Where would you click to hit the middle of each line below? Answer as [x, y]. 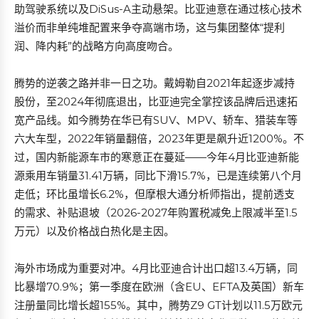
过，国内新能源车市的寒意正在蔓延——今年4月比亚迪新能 [157, 157]
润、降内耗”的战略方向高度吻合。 [96, 46]
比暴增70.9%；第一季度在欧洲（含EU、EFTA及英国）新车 [159, 287]
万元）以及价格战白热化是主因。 [94, 231]
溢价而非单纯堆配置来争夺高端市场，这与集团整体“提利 [150, 27]
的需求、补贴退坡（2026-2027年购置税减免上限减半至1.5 [156, 213]
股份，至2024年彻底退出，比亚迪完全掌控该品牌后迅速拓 [156, 101]
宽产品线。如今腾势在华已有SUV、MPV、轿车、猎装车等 [156, 120]
